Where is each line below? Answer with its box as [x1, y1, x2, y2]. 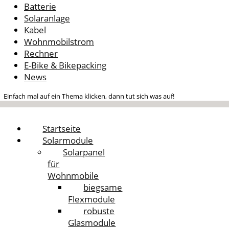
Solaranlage [24, 12, 70, 24]
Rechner [24, 47, 58, 59]
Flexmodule [68, 193, 116, 205]
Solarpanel [63, 146, 105, 158]
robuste [83, 205, 115, 217]
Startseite [42, 123, 81, 135]
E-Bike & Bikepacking [24, 59, 106, 71]
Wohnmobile [48, 170, 99, 182]
